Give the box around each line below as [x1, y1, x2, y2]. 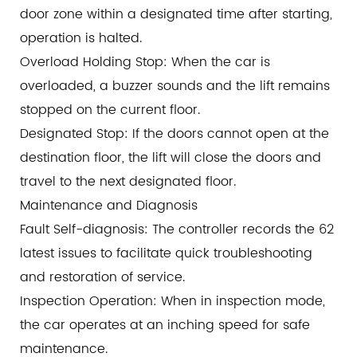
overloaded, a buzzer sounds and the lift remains [20, 76, 330, 97]
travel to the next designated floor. [20, 171, 236, 193]
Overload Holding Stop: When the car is [20, 52, 270, 73]
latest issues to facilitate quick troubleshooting [20, 243, 312, 265]
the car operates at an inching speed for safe [20, 315, 310, 336]
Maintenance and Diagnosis [20, 195, 198, 217]
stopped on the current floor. [20, 100, 200, 121]
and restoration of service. [20, 267, 185, 288]
